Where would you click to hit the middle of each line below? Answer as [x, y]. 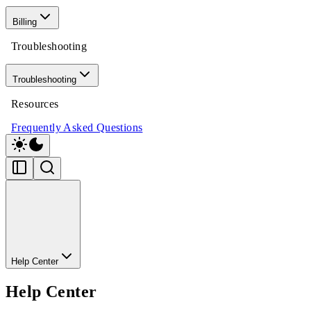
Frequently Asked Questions [77, 127]
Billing [25, 22]
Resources [35, 104]
